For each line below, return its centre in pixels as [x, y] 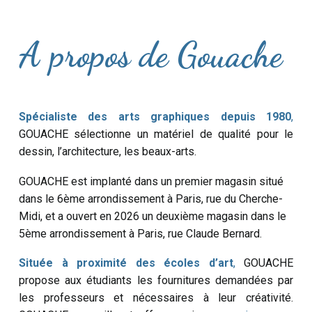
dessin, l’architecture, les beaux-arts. [108, 152]
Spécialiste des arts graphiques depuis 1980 [155, 117]
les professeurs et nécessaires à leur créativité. [156, 298]
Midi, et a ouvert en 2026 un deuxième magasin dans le [153, 216]
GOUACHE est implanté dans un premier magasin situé [151, 181]
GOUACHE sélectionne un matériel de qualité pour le [156, 134]
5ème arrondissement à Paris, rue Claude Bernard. [140, 233]
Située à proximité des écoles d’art [126, 263]
